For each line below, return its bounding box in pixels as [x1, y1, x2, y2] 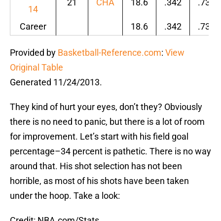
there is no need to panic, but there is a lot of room [10, 116, 205, 127]
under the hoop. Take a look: [10, 190, 120, 201]
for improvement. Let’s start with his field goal [10, 131, 188, 142]
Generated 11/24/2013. [10, 77, 102, 88]
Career [20, 21, 46, 32]
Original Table [10, 62, 63, 73]
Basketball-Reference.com [58, 47, 161, 58]
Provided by [10, 47, 58, 58]
